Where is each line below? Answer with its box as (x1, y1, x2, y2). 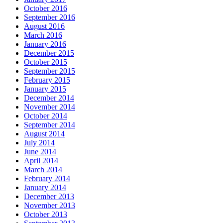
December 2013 (24, 192, 74, 201)
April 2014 (24, 156, 58, 165)
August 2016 (24, 22, 65, 31)
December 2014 (24, 94, 74, 103)
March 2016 (24, 31, 62, 40)
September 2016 (24, 13, 75, 22)
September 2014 (24, 120, 75, 129)
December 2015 (24, 49, 74, 58)
